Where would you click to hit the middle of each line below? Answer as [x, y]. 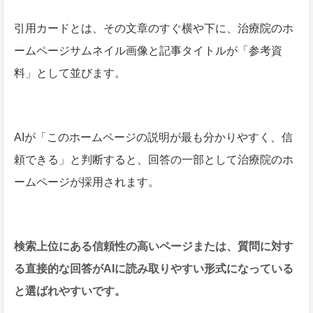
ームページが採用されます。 [87, 182]
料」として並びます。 [70, 73]
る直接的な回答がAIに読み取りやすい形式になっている [154, 268]
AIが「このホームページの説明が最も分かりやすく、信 [154, 137]
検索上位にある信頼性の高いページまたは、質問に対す [154, 246]
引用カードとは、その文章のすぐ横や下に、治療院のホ [154, 28]
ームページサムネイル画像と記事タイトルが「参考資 [148, 50]
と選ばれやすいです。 [70, 291]
